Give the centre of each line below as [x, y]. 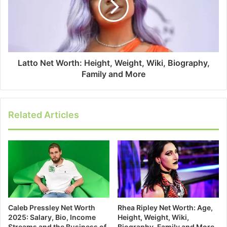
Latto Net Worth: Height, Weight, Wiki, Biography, [113, 63]
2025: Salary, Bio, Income [52, 217]
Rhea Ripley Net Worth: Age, [165, 207]
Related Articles [44, 115]
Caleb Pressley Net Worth [52, 207]
